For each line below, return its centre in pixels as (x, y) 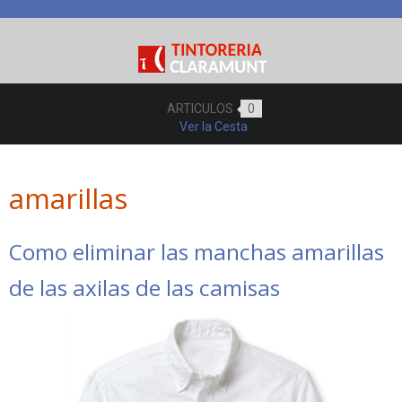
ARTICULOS (201, 109)
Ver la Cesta (213, 127)
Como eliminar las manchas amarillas (197, 252)
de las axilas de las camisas (144, 288)
